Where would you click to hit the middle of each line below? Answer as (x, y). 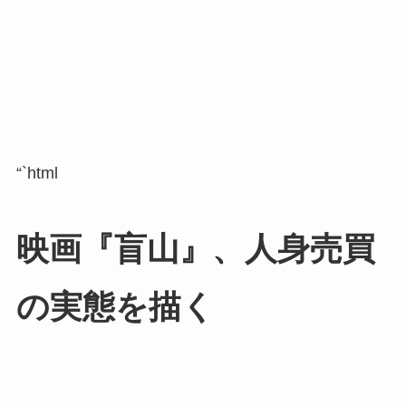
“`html (37, 173)
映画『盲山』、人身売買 (195, 249)
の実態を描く (115, 307)
